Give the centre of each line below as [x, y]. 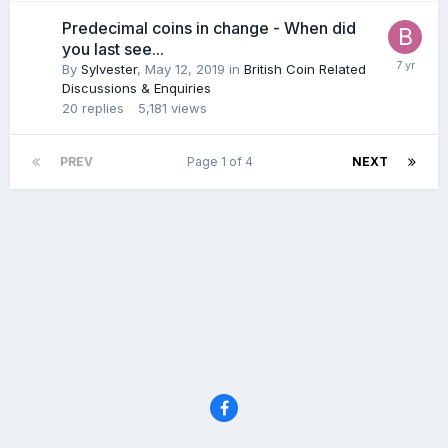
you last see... [113, 49]
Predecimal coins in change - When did [209, 28]
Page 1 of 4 [222, 161]
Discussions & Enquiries [136, 88]
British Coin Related [305, 69]
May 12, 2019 [185, 69]
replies [103, 108]
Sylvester [109, 69]
